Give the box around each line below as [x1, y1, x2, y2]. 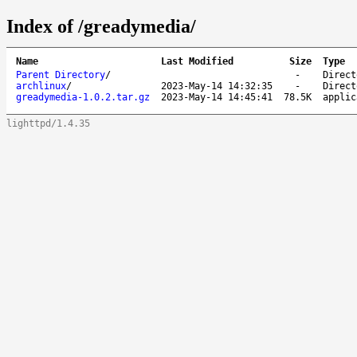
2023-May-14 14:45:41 [161, 91, 273, 103]
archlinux [16, 80, 66, 92]
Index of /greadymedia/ [6, 15, 196, 37]
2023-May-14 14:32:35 [161, 80, 273, 92]
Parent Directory [16, 69, 105, 80]
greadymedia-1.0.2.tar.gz [16, 91, 150, 103]
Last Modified [161, 55, 233, 67]
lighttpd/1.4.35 [6, 117, 90, 129]
